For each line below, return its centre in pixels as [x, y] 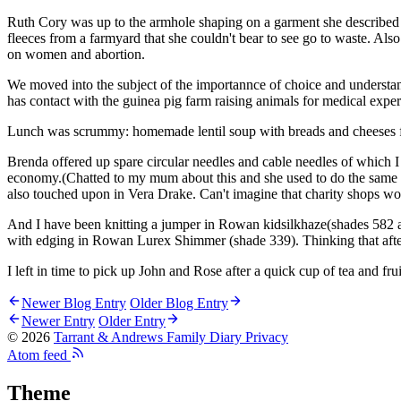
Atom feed [37, 355]
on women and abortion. [76, 55]
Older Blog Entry [179, 303]
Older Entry [132, 321]
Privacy [267, 337]
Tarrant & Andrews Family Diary [148, 337]
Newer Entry [58, 321]
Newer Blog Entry [74, 303]
